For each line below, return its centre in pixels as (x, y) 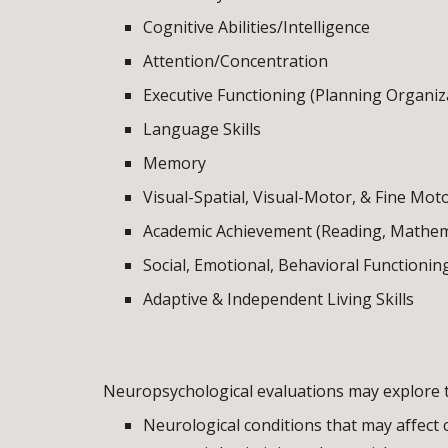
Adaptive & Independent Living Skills (278, 299)
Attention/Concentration (235, 61)
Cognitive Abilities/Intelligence (256, 27)
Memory (174, 163)
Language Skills (201, 129)
